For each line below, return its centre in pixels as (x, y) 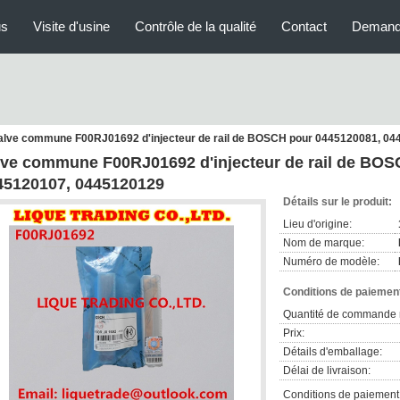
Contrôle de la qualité (196, 26)
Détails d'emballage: (333, 352)
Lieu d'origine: (317, 224)
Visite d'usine (71, 26)
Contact (304, 26)
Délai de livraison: (327, 371)
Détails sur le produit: (337, 202)
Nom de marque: (324, 243)
